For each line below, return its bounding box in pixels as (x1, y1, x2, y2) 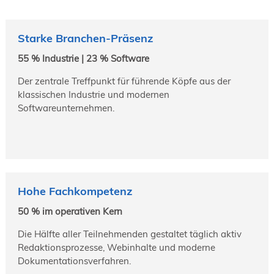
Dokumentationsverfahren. (17, 254, 131, 267)
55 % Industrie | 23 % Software (17, 52, 149, 64)
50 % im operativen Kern (17, 205, 122, 217)
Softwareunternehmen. (17, 102, 114, 114)
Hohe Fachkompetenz (17, 184, 132, 199)
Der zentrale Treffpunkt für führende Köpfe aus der (17, 75, 231, 87)
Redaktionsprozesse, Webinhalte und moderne (17, 241, 215, 253)
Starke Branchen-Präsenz (17, 31, 153, 45)
